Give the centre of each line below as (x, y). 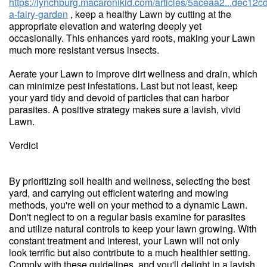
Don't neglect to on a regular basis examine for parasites (127, 216)
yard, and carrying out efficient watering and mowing (119, 193)
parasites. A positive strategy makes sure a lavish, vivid (125, 109)
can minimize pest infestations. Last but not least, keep (123, 85)
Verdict (24, 145)
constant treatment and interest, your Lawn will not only (124, 240)
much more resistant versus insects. (84, 49)
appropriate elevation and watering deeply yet (105, 26)
